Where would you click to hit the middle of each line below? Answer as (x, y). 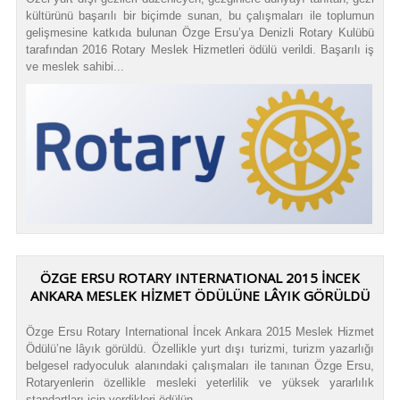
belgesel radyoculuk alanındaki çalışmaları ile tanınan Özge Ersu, (200, 365)
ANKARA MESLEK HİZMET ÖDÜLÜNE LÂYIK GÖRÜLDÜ (200, 295)
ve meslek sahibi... (75, 67)
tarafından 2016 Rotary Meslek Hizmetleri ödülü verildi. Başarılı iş (200, 50)
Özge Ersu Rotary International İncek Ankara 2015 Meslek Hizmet (200, 331)
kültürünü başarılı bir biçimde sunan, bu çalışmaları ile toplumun (200, 16)
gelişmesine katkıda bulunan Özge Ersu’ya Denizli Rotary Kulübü (200, 33)
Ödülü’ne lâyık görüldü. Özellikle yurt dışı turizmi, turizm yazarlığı (200, 348)
